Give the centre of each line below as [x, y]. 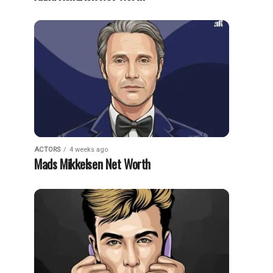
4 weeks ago [89, 150]
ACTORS [47, 150]
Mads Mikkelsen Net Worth [93, 164]
